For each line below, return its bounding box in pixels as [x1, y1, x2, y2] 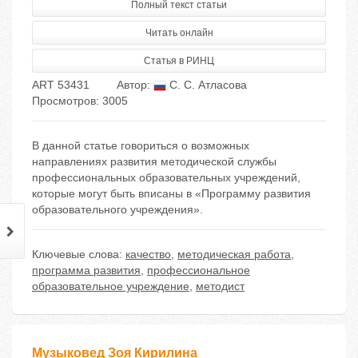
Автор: [117, 78, 153, 92]
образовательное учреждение [32, 280, 189, 293]
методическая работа [177, 248, 291, 261]
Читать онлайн [145, 27, 213, 39]
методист [196, 280, 245, 293]
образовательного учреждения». [32, 203, 203, 217]
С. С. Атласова [166, 78, 247, 92]
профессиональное [147, 264, 250, 277]
